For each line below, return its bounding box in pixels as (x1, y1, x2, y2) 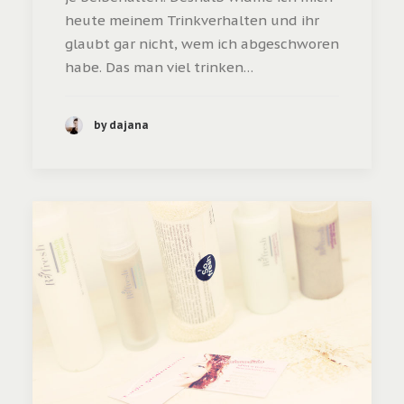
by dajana (94, 118, 149, 133)
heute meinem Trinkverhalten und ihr (65, 11, 319, 29)
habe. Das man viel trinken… (65, 58, 253, 76)
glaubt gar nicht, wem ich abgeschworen (65, 34, 339, 52)
